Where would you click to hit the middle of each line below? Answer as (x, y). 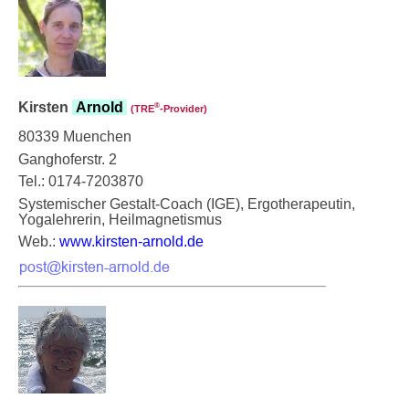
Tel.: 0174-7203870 (81, 181)
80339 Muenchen (75, 136)
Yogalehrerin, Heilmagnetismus (120, 219)
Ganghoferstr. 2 (68, 159)
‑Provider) (184, 108)
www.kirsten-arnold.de (131, 241)
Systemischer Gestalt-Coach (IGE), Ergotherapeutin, (187, 204)
